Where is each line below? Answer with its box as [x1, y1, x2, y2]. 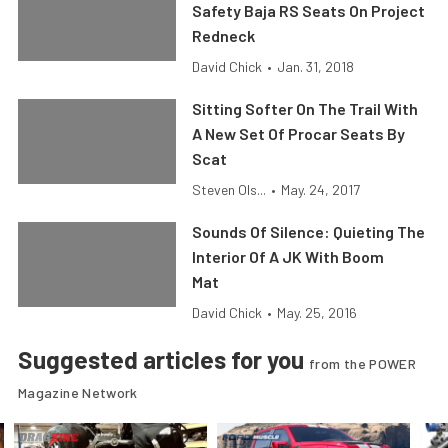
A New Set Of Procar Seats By [192, 124, 406, 143]
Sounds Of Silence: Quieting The [192, 222, 426, 241]
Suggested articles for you [18, 345, 309, 374]
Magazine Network [18, 384, 138, 401]
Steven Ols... [192, 181, 267, 198]
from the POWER [309, 355, 417, 372]
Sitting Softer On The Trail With [192, 99, 419, 118]
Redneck [192, 26, 256, 45]
